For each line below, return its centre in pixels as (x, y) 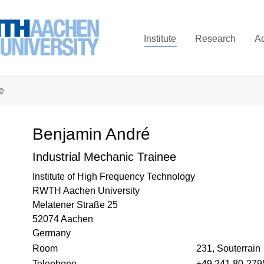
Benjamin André (91, 134)
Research (216, 38)
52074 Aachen (63, 219)
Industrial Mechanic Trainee (104, 157)
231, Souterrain (228, 248)
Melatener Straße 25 (75, 205)
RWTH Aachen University (86, 191)
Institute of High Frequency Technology (114, 176)
